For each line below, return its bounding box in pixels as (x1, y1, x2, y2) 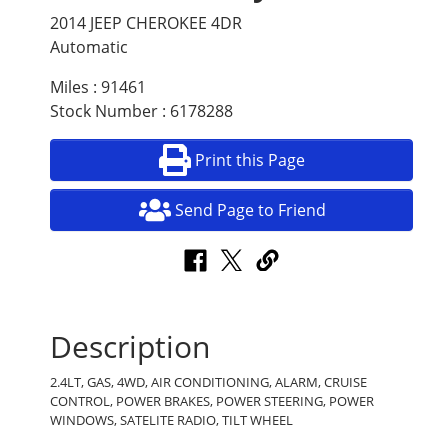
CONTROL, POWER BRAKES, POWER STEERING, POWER (50, 391, 374, 410)
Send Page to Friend (174, 198, 326, 221)
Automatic (50, 35, 128, 58)
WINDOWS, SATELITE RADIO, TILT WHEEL (50, 410, 293, 429)
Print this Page (195, 148, 306, 171)
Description (50, 325, 210, 367)
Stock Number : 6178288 (50, 99, 233, 122)
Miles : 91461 (50, 75, 146, 98)
